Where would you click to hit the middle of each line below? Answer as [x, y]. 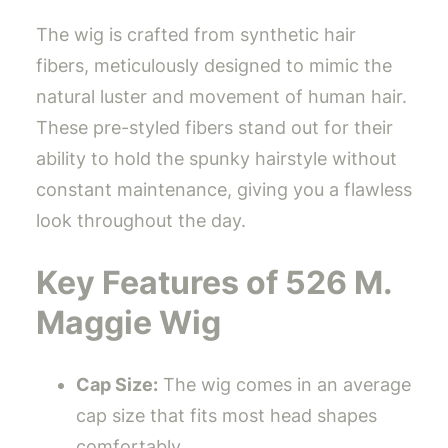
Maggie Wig [128, 322]
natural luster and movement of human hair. [221, 97]
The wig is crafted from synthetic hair [196, 35]
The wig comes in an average [284, 385]
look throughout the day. [141, 221]
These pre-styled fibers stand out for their [214, 128]
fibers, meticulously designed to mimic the [214, 66]
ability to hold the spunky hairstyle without [216, 159]
